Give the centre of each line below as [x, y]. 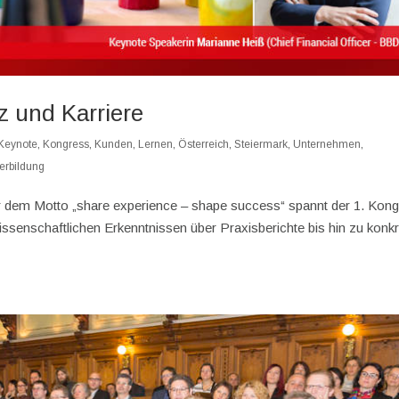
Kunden [114, 145]
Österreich [204, 145]
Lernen [156, 145]
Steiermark [261, 145]
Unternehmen [327, 145]
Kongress [66, 145]
